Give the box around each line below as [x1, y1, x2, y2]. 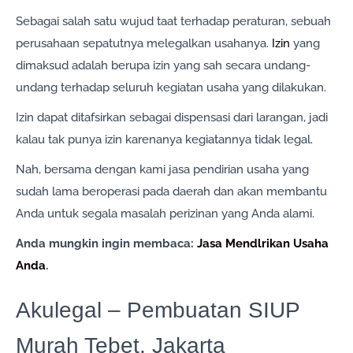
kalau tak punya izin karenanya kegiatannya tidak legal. [16, 132, 313, 147]
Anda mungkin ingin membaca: [16, 236, 197, 251]
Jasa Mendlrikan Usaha [197, 236, 329, 251]
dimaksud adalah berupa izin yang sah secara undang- [16, 58, 310, 73]
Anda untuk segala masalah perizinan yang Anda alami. [16, 206, 314, 221]
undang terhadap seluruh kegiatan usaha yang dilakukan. [16, 80, 326, 95]
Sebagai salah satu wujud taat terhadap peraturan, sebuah [16, 14, 331, 29]
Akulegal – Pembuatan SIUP [16, 298, 299, 323]
